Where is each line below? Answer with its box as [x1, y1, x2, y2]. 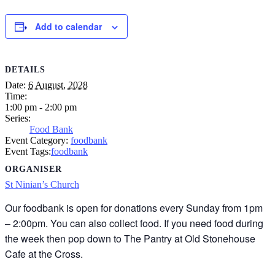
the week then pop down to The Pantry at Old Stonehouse [5, 231, 255, 246]
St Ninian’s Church [5, 179, 79, 190]
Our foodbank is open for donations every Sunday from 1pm [5, 201, 263, 215]
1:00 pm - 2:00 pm [5, 102, 77, 113]
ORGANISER [5, 165, 62, 174]
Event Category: [5, 135, 68, 146]
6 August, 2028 [28, 80, 88, 91]
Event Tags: [5, 146, 51, 157]
